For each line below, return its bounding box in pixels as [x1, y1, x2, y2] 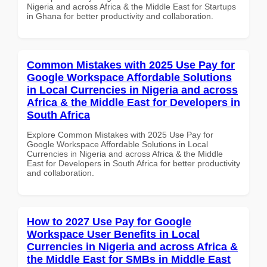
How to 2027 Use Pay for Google [27, 215, 191, 228]
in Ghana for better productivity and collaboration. [27, 11, 213, 21]
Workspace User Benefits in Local [27, 228, 200, 240]
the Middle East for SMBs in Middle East [27, 253, 231, 265]
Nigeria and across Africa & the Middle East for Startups [27, 1, 236, 11]
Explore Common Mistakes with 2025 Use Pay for [27, 129, 213, 139]
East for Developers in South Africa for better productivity [27, 158, 240, 168]
